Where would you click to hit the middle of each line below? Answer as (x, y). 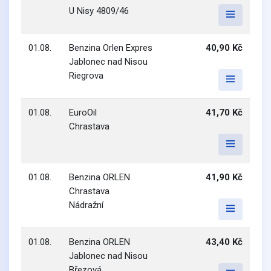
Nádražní (86, 205)
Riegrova (86, 76)
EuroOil (83, 113)
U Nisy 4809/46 (99, 11)
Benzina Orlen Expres (111, 48)
